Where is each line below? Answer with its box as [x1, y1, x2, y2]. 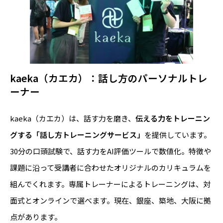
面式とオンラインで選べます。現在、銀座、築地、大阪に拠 [10, 195, 211, 206]
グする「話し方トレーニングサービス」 [10, 129, 144, 140]
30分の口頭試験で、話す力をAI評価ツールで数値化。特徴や [10, 146, 211, 157]
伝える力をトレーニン [135, 113, 210, 124]
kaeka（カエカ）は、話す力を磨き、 [10, 113, 135, 124]
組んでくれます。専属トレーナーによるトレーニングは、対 [10, 179, 211, 190]
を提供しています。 [144, 129, 211, 140]
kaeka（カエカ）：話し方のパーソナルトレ [10, 71, 208, 86]
